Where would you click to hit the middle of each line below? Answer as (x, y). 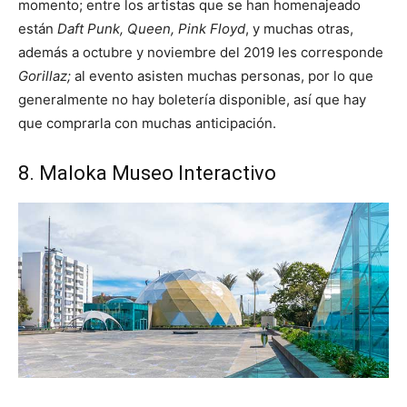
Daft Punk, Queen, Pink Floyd (151, 29)
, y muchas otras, (299, 29)
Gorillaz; (46, 76)
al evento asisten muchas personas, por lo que (224, 76)
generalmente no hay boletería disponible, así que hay (192, 100)
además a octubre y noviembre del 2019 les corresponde (201, 53)
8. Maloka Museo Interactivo (147, 174)
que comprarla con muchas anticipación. (147, 124)
